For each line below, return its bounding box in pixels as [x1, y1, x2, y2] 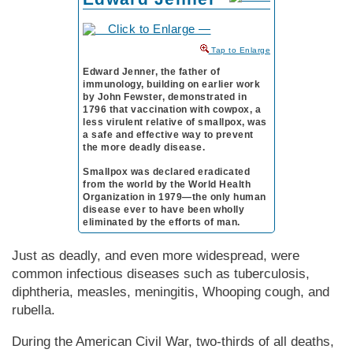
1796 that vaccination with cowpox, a [83, 103, 261, 115]
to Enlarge [229, 46, 270, 55]
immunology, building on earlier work [83, 78, 260, 90]
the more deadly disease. [83, 141, 205, 153]
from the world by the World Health [83, 178, 251, 190]
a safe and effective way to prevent [83, 128, 254, 140]
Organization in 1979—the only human [83, 191, 266, 203]
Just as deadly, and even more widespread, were [12, 247, 299, 263]
